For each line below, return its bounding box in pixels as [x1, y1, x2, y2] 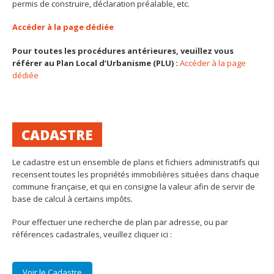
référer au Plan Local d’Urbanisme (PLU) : [12, 57, 178, 68]
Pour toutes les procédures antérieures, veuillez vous [12, 45, 234, 56]
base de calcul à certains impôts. [12, 193, 133, 204]
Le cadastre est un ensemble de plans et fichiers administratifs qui [12, 156, 259, 168]
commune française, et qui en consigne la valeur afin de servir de [12, 180, 255, 192]
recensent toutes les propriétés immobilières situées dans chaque [12, 168, 259, 180]
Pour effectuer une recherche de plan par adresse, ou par [12, 217, 228, 228]
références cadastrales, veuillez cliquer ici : [12, 229, 172, 240]
